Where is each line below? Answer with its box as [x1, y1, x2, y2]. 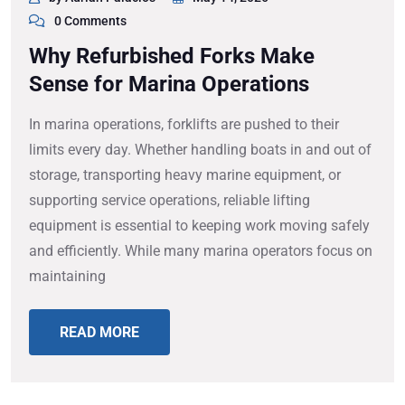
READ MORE [60, 323, 139, 341]
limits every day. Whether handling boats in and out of [29, 141, 372, 159]
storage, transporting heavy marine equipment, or [29, 166, 341, 184]
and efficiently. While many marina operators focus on [29, 242, 372, 260]
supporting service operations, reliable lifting [29, 192, 310, 210]
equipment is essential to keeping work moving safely [29, 217, 370, 235]
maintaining [29, 268, 106, 286]
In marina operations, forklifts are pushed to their [29, 116, 339, 134]
